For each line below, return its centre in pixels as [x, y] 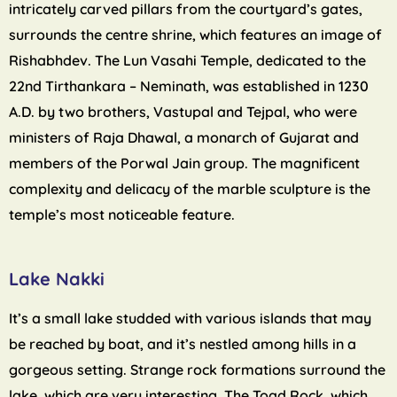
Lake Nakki [57, 279]
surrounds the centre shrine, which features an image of [195, 35]
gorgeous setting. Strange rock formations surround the [197, 370]
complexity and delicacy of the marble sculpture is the [190, 189]
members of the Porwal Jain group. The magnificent [184, 163]
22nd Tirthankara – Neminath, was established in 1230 [189, 86]
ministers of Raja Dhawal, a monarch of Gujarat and [184, 138]
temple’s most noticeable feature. [122, 215]
